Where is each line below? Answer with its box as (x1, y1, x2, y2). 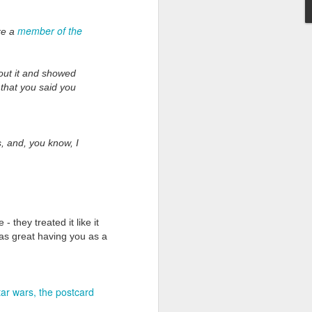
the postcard (39, 285, 94, 299)
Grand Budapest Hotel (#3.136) (92, 117, 232, 136)
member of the (17, 24, 82, 38)
